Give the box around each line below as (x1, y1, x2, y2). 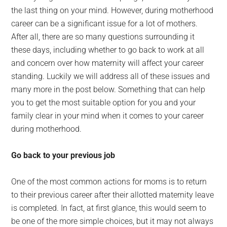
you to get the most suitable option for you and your (11, 98, 196, 107)
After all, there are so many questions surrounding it (11, 32, 195, 42)
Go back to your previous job (11, 150, 116, 160)
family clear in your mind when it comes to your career (11, 111, 204, 121)
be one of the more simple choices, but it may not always (11, 216, 214, 226)
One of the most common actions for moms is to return (11, 177, 207, 186)
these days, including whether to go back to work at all (11, 45, 205, 55)
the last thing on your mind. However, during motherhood (11, 6, 214, 15)
